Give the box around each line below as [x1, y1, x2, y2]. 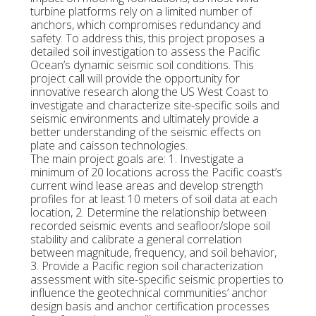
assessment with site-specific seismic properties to [30, 272, 284, 288]
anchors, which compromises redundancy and [30, 17, 261, 33]
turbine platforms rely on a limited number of [30, 4, 252, 20]
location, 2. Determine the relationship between [30, 205, 267, 221]
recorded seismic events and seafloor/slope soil [30, 218, 270, 234]
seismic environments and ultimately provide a [30, 111, 259, 127]
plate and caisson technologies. [30, 138, 188, 154]
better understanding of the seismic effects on [30, 124, 261, 140]
